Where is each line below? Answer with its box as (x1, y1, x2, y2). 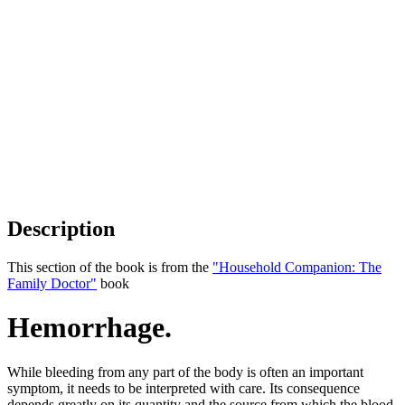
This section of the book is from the (7, 259, 212, 275)
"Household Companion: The (212, 259, 381, 275)
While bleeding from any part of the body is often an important (7, 363, 363, 380)
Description (7, 216, 115, 240)
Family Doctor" (7, 275, 97, 291)
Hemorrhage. (7, 311, 172, 344)
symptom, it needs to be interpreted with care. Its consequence (7, 380, 360, 396)
